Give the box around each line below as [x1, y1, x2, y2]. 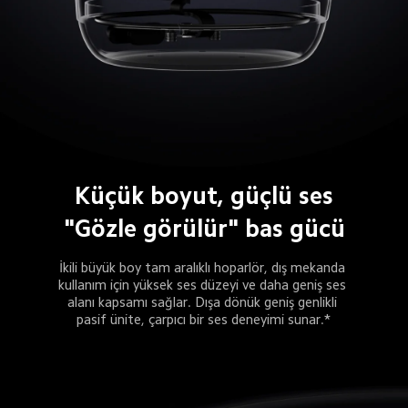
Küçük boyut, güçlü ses [75, 184, 334, 209]
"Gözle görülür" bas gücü [63, 216, 345, 240]
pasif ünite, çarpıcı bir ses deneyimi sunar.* [76, 312, 331, 327]
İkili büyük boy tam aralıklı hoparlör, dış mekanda [58, 260, 349, 275]
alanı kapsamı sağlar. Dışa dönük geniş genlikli [66, 295, 341, 310]
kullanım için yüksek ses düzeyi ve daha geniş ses [57, 278, 350, 292]
